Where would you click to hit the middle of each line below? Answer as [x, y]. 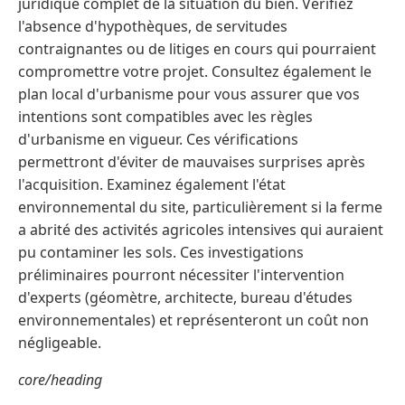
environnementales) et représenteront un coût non [193, 320]
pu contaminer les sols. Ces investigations [161, 252]
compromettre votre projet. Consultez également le [195, 71]
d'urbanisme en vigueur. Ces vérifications [158, 139]
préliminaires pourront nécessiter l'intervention [181, 274]
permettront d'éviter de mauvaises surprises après [192, 161]
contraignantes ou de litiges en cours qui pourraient [197, 48]
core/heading [60, 379]
